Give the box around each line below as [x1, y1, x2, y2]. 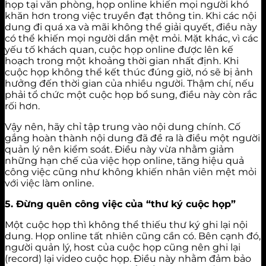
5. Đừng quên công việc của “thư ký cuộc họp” [5, 198, 245, 210]
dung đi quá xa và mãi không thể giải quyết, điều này [5, 21, 257, 33]
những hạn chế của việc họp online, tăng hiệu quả [5, 154, 244, 166]
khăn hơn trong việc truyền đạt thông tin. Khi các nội [5, 9, 256, 21]
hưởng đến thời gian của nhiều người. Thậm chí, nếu [5, 77, 254, 89]
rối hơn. [5, 100, 40, 112]
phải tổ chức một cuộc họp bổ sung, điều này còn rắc [5, 88, 257, 100]
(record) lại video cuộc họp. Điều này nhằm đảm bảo [5, 252, 251, 264]
